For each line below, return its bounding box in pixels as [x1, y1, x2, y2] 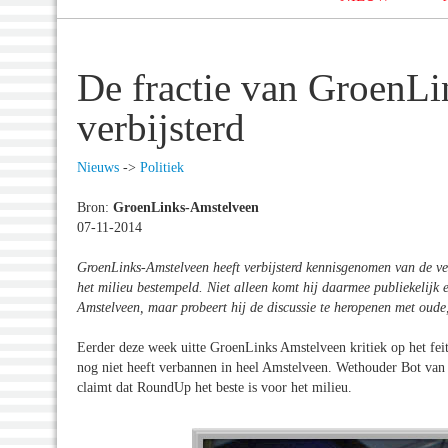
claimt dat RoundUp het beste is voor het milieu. [77, 379, 352, 395]
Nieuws [77, 159, 119, 175]
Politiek [140, 159, 184, 175]
